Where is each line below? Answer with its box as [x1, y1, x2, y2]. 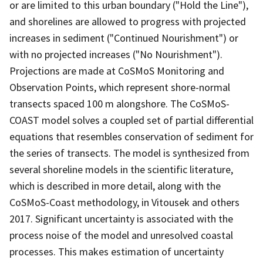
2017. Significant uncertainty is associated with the [9, 211, 233, 225]
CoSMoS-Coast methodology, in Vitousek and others [9, 195, 240, 209]
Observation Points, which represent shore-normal [9, 80, 230, 94]
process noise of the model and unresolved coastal [9, 228, 233, 242]
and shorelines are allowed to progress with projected [9, 14, 246, 28]
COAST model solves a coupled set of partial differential [9, 113, 254, 127]
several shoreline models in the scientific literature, [9, 162, 233, 176]
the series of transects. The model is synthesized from [9, 146, 249, 160]
